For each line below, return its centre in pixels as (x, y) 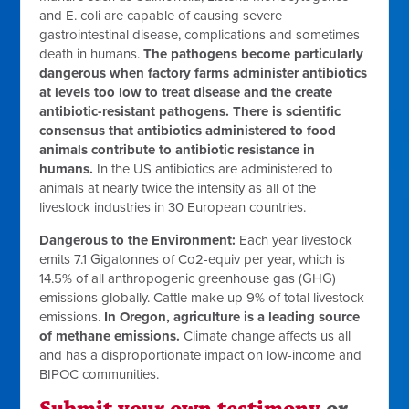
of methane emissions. (110, 336)
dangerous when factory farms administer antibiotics (204, 73)
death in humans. (92, 54)
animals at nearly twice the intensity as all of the (178, 189)
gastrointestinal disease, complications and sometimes (200, 35)
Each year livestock (294, 241)
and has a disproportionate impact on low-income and (201, 356)
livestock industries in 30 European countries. (173, 208)
